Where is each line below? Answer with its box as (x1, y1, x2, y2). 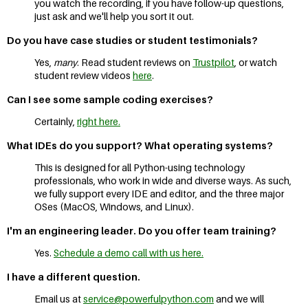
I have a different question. (7, 270, 140, 283)
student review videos (34, 69, 133, 81)
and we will (214, 292, 264, 305)
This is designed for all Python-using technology (34, 161, 245, 173)
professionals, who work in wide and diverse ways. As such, (34, 174, 291, 186)
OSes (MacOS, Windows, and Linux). (34, 200, 194, 212)
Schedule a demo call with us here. (54, 246, 203, 258)
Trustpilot (192, 56, 234, 68)
